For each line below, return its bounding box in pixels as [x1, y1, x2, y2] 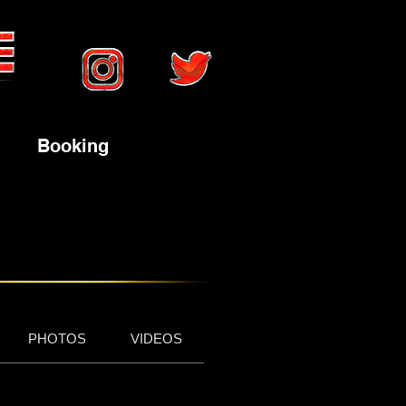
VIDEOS [130, 331, 182, 346]
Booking [36, 135, 109, 157]
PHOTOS [28, 331, 86, 346]
